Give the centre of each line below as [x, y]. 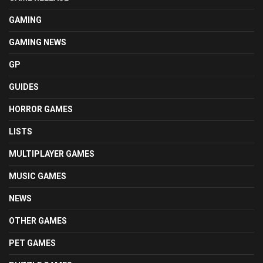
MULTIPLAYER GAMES [52, 154]
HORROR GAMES [41, 109]
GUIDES [24, 87]
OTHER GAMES [38, 221]
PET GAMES [32, 243]
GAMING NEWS [38, 43]
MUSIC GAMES [38, 176]
